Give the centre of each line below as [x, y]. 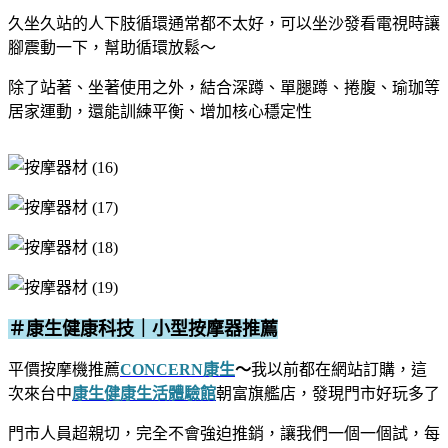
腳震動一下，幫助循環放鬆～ [112, 47]
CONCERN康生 [177, 369]
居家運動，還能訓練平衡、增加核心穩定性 [160, 111]
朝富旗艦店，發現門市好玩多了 [328, 393]
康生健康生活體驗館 [144, 393]
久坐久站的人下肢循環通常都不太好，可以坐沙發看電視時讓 [224, 23]
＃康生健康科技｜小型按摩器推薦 [143, 328]
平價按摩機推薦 [64, 369]
